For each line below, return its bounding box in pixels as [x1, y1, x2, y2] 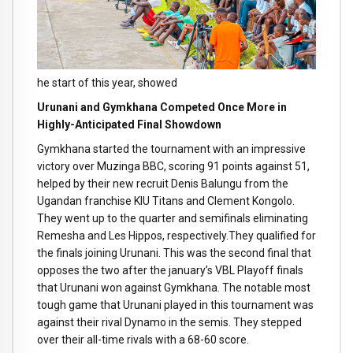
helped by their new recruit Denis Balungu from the [37, 176, 288, 190]
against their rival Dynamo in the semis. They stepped [37, 315, 302, 329]
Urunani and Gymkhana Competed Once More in [37, 101, 287, 114]
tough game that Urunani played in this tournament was [37, 298, 314, 311]
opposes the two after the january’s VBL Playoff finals [37, 263, 303, 277]
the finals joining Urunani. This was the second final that [37, 246, 311, 259]
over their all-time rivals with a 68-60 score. [37, 333, 249, 346]
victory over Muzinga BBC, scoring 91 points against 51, [37, 159, 310, 173]
